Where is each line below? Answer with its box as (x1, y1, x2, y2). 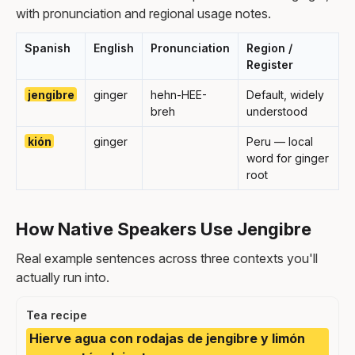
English (94, 40, 134, 55)
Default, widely (246, 87, 324, 101)
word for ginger (246, 151, 329, 165)
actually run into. (16, 269, 109, 285)
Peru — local (246, 134, 313, 148)
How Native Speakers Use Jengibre (16, 218, 311, 239)
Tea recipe (26, 307, 87, 322)
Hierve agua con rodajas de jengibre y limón (29, 330, 305, 346)
